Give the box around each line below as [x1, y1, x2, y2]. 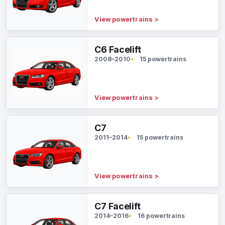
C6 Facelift [94, 44, 141, 55]
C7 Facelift [94, 201, 141, 211]
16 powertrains [138, 212, 185, 219]
